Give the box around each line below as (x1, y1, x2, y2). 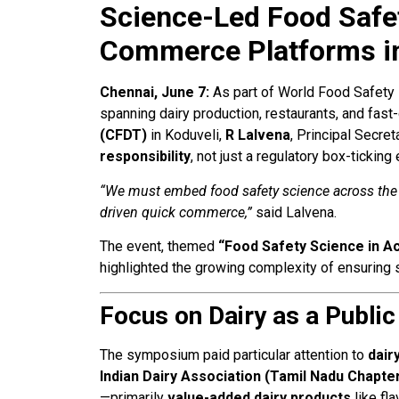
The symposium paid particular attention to (100, 346, 368, 363)
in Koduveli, (147, 126, 225, 144)
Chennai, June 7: (100, 84, 209, 102)
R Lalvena (225, 126, 290, 144)
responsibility (100, 148, 191, 166)
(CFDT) (100, 126, 147, 144)
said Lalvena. (252, 203, 337, 221)
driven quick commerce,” (100, 203, 252, 221)
